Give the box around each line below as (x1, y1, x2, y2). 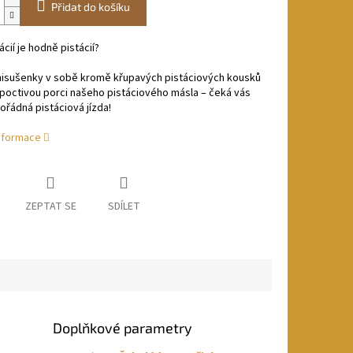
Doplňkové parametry (53, 319, 193, 337)
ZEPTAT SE (24, 199, 76, 215)
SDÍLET (107, 199, 140, 215)
